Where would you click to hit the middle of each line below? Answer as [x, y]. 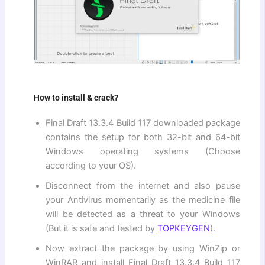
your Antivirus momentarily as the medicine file [143, 200]
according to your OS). [91, 165]
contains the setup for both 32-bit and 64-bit [143, 137]
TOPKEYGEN [184, 228]
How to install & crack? [76, 97]
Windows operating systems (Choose [143, 151]
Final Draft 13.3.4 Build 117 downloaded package [143, 123]
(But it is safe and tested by [102, 228]
